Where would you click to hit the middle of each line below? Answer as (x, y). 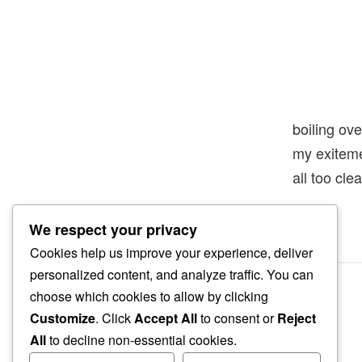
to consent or (237, 318)
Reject (297, 318)
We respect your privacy (113, 230)
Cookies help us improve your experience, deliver (171, 253)
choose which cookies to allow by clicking (149, 297)
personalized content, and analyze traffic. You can (172, 275)
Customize (63, 318)
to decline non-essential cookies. (141, 340)
